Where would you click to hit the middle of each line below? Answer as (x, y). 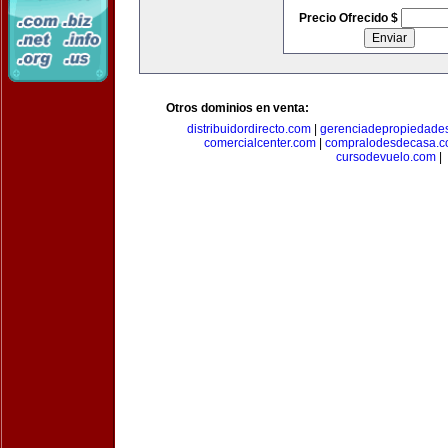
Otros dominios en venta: (237, 108)
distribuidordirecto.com (248, 129)
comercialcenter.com (260, 143)
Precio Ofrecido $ (349, 18)
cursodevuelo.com (386, 157)
